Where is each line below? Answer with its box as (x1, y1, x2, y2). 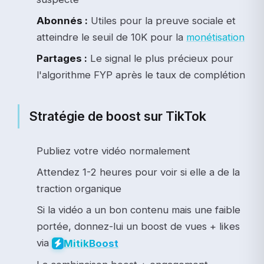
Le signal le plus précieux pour (87, 52, 233, 64)
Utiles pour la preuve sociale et (88, 14, 236, 27)
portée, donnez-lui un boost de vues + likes (37, 220, 240, 232)
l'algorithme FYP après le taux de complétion (37, 68, 245, 81)
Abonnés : (37, 14, 88, 27)
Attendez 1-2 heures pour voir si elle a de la (37, 166, 240, 178)
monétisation (186, 31, 245, 43)
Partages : (37, 52, 87, 64)
